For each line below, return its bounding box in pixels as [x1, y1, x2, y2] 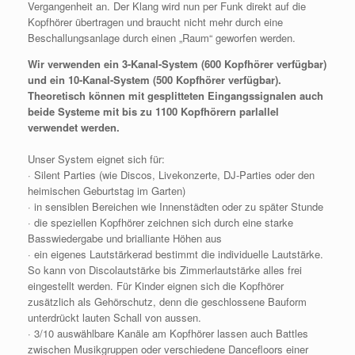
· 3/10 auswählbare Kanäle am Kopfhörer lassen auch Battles [28, 326, 308, 342]
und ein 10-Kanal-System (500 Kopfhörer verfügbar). [28, 72, 281, 88]
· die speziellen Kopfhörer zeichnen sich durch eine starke [28, 215, 293, 231]
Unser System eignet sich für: [28, 151, 165, 167]
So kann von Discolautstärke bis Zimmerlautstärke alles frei [28, 262, 302, 278]
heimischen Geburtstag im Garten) [28, 183, 185, 199]
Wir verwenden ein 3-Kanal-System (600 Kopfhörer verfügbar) [28, 56, 326, 72]
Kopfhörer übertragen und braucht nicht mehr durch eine [28, 14, 283, 30]
